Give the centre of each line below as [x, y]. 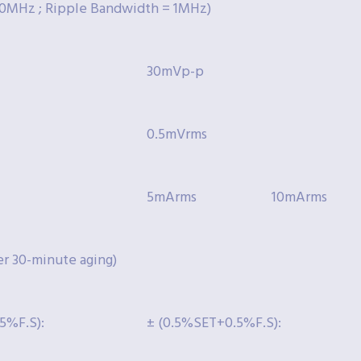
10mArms [299, 198]
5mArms [172, 198]
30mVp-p [175, 73]
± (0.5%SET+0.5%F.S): [214, 324]
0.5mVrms [177, 135]
